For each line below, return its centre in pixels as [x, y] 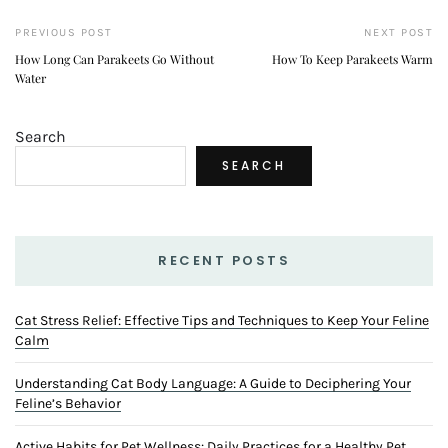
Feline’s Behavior [68, 404]
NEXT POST [398, 33]
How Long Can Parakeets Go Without [114, 59]
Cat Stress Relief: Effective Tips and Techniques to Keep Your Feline [222, 321]
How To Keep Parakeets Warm [352, 59]
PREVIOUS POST [64, 33]
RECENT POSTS [224, 261]
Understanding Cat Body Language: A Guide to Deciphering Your [213, 384]
